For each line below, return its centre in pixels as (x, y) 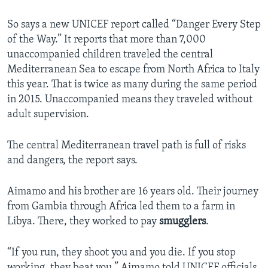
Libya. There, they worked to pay (83, 222)
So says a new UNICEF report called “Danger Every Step (134, 25)
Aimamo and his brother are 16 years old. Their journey (133, 192)
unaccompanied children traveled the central (110, 55)
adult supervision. (48, 115)
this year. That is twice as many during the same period (132, 85)
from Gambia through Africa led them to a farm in (121, 207)
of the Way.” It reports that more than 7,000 (106, 40)
